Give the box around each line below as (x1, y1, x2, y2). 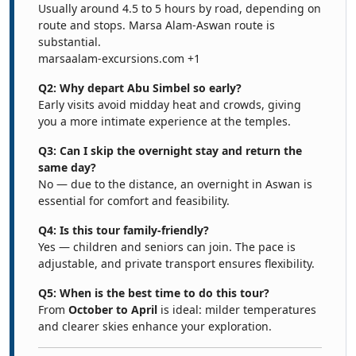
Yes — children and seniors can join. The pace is (38, 239, 296, 254)
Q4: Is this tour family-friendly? (38, 222, 209, 238)
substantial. (38, 34, 101, 49)
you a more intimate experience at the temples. (38, 114, 291, 129)
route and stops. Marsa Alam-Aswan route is (38, 17, 275, 33)
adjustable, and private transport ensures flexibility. (38, 256, 315, 271)
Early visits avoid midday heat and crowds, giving (38, 97, 301, 112)
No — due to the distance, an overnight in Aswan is (38, 176, 312, 192)
